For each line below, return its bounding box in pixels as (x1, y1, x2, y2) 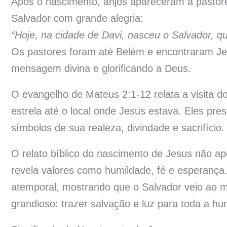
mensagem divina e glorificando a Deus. (11, 62, 191, 74)
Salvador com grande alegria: (11, 12, 143, 24)
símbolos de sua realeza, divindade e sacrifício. (11, 122, 224, 133)
